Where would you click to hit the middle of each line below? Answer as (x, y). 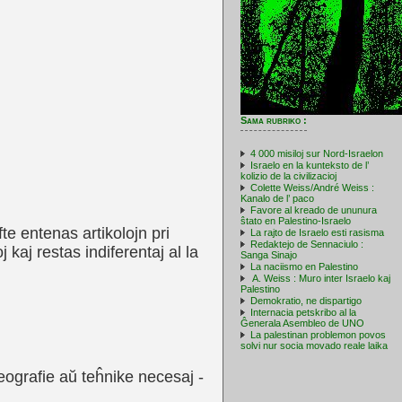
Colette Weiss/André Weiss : (312, 188)
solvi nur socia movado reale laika (314, 345)
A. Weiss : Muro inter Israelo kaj (320, 278)
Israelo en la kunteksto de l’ (310, 165)
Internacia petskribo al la (303, 312)
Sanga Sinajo (269, 255)
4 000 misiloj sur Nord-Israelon (317, 153)
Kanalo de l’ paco (277, 198)
